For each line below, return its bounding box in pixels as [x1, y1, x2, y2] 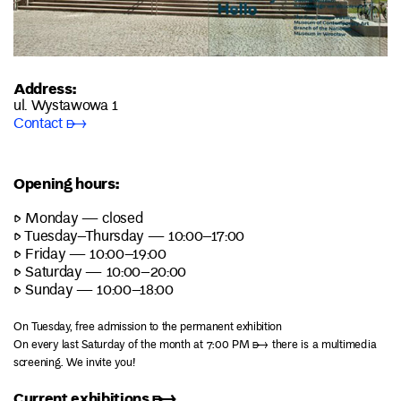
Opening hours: [13, 171, 119, 194]
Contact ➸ [13, 112, 87, 138]
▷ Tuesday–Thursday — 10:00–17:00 [13, 224, 245, 250]
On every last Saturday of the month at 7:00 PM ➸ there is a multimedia [13, 335, 377, 355]
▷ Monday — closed [13, 206, 143, 232]
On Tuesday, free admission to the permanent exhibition [13, 317, 282, 337]
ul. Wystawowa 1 [13, 94, 118, 120]
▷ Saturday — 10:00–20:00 [13, 260, 186, 286]
